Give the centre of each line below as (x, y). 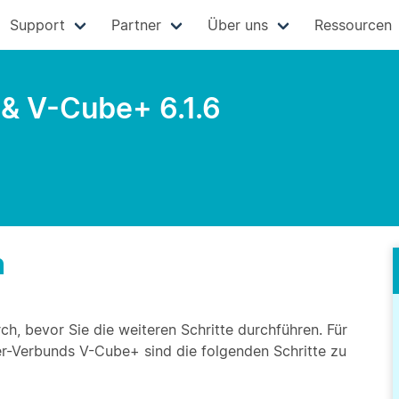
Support (37, 25)
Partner (136, 25)
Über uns (237, 25)
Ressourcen (353, 25)
